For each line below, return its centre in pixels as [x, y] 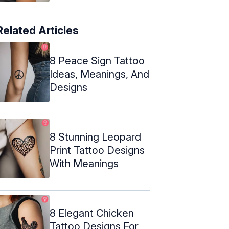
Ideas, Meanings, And [99, 74]
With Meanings [84, 163]
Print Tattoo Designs [97, 150]
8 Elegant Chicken [92, 213]
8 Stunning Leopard [95, 137]
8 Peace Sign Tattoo [97, 61]
